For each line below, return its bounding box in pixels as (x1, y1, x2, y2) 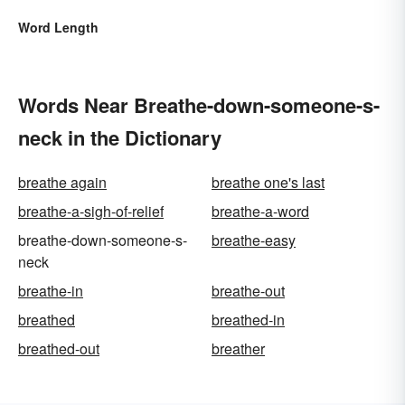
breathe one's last (212, 172, 325, 193)
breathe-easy (212, 230, 296, 251)
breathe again (18, 172, 107, 193)
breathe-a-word (212, 201, 309, 222)
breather (212, 338, 265, 360)
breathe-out (212, 280, 285, 302)
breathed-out (18, 338, 99, 360)
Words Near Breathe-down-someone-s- (18, 90, 380, 120)
